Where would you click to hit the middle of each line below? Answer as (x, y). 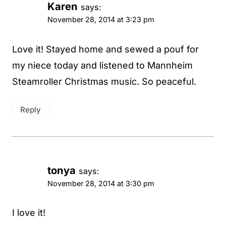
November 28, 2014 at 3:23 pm (101, 20)
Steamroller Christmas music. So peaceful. (104, 81)
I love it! (29, 213)
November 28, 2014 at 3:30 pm (101, 183)
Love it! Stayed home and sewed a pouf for (105, 49)
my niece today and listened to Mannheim (102, 65)
